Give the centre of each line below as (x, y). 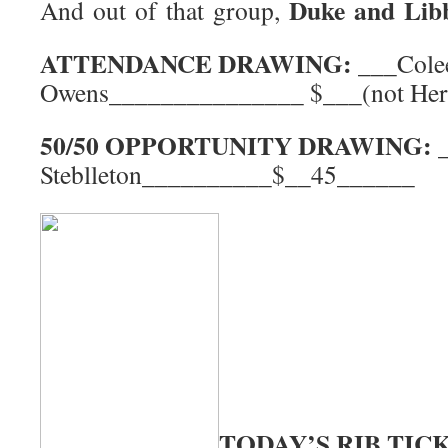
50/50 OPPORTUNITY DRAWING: (239, 145)
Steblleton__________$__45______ (227, 174)
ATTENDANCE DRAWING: (199, 63)
